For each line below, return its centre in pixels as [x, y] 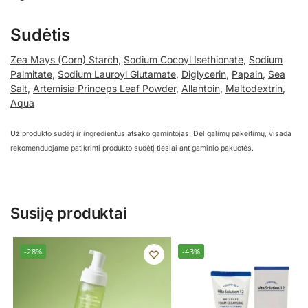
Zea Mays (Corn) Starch [64, 60]
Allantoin [201, 89]
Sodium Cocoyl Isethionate [184, 60]
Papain [247, 74]
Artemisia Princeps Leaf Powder [104, 89]
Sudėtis [40, 35]
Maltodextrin [254, 89]
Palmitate [31, 74]
